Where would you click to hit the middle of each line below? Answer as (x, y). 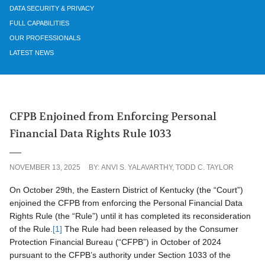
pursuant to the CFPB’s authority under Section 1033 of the (120, 255)
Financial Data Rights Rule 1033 (91, 134)
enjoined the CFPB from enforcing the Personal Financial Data (126, 203)
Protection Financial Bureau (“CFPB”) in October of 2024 (115, 242)
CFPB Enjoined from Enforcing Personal (113, 117)
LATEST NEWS (32, 53)
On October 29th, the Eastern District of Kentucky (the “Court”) (126, 190)
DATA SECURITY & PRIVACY (52, 8)
